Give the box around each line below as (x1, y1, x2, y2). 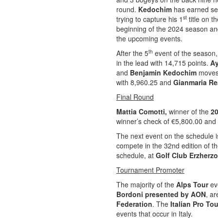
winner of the (169, 107, 209, 116)
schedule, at (116, 150, 156, 160)
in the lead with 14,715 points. (116, 58, 210, 68)
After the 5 (116, 48, 148, 58)
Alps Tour (176, 180, 208, 189)
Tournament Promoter (116, 165, 184, 175)
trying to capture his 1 (116, 14, 183, 24)
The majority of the (116, 180, 176, 189)
